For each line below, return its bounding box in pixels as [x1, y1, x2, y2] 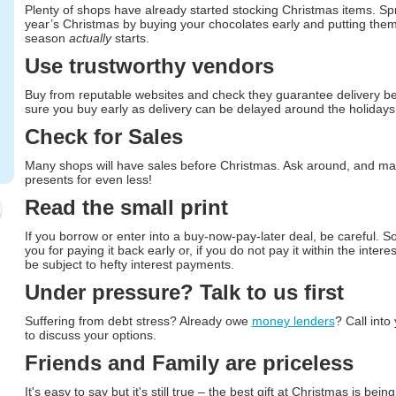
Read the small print [24, 195, 228, 219]
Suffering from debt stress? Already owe [24, 314, 252, 328]
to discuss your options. [24, 328, 156, 342]
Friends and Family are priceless [24, 351, 354, 375]
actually [68, 31, 111, 45]
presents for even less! [24, 172, 152, 187]
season [24, 31, 69, 45]
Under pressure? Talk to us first [24, 280, 344, 304]
